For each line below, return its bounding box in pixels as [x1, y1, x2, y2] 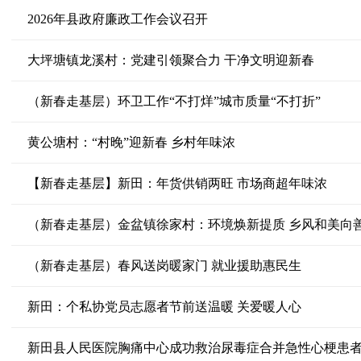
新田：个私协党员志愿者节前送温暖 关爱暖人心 [27, 300, 301, 313]
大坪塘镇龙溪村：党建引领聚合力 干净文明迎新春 [27, 53, 314, 67]
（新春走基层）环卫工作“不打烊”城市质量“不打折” [27, 94, 330, 108]
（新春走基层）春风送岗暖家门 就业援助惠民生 [27, 259, 301, 272]
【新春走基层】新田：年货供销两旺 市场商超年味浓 [27, 176, 327, 190]
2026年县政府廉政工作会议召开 [27, 12, 208, 26]
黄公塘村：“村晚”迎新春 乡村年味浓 [27, 135, 235, 149]
